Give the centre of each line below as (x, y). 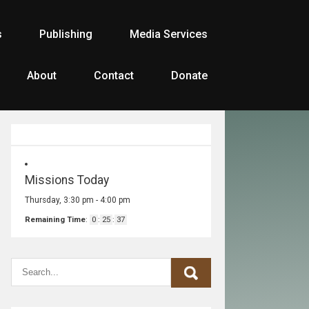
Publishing (66, 34)
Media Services (169, 34)
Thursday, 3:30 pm (59, 200)
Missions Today (67, 180)
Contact (114, 76)
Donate (189, 76)
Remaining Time (55, 220)
